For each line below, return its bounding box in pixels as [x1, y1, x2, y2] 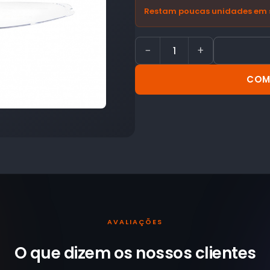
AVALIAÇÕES [107, 217, 163, 227]
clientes [195, 242, 256, 264]
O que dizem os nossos [14, 242, 195, 264]
